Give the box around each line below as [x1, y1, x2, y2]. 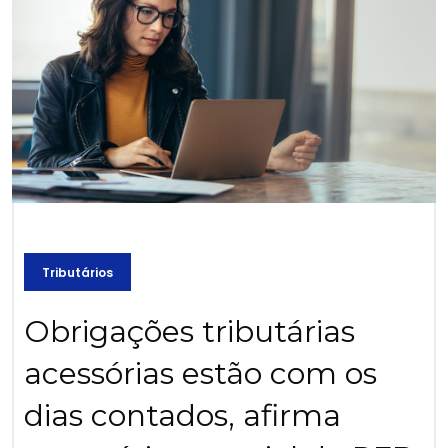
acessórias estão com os [24, 355, 377, 393]
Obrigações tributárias [24, 313, 355, 351]
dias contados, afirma [24, 397, 341, 435]
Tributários [42, 264, 113, 282]
